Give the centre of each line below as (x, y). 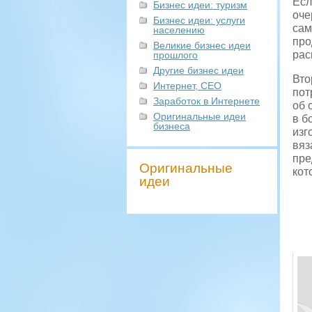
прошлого (175, 55)
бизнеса (172, 126)
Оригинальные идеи (200, 116)
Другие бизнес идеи (198, 70)
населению (179, 30)
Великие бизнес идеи (202, 45)
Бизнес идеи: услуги (199, 20)
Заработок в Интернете (206, 101)
